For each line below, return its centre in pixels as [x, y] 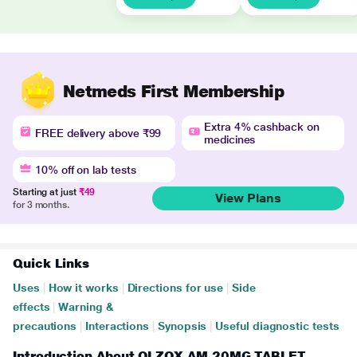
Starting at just [46, 192]
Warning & [86, 307]
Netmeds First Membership [173, 91]
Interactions [118, 326]
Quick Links [51, 263]
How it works [83, 288]
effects [31, 307]
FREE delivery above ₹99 [98, 133]
